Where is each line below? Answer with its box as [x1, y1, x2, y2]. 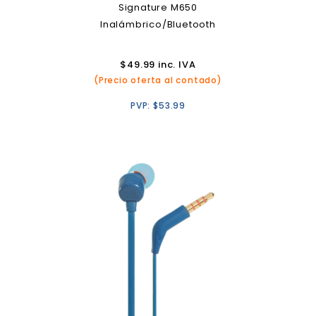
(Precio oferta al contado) [94, 73, 222, 86]
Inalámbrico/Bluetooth [100, 17, 216, 31]
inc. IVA [155, 57, 196, 71]
